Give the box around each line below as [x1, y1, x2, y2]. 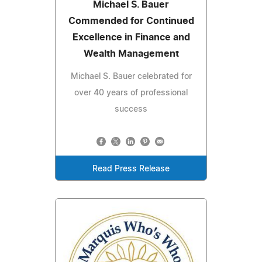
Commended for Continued [68, 16, 194, 26]
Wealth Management [83, 49, 179, 58]
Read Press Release [92, 164, 170, 173]
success [115, 105, 147, 113]
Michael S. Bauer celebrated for [70, 72, 192, 81]
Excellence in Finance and [72, 32, 190, 42]
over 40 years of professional [74, 88, 188, 97]
